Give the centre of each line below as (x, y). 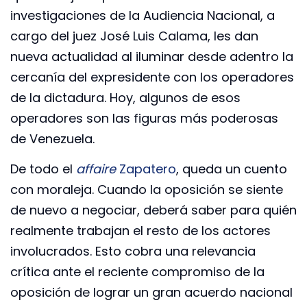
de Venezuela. (52, 138)
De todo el (41, 169)
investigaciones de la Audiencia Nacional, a (143, 15)
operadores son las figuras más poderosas (144, 118)
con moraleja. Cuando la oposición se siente (147, 189)
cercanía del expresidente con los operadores (152, 77)
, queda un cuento (232, 169)
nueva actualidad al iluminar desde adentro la (152, 56)
